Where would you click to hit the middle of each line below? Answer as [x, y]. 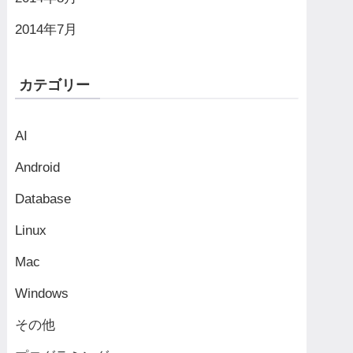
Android [37, 167]
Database [43, 199]
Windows [41, 293]
